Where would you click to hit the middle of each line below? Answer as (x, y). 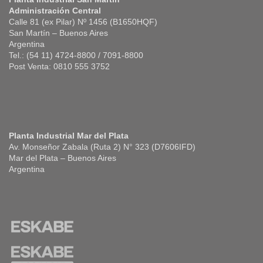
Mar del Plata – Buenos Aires (63, 158)
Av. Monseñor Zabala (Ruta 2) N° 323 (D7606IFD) (102, 147)
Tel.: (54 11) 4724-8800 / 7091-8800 (76, 55)
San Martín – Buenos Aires (58, 33)
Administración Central (55, 11)
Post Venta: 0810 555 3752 (59, 66)
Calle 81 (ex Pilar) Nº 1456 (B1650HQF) (83, 22)
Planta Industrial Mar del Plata (69, 136)
